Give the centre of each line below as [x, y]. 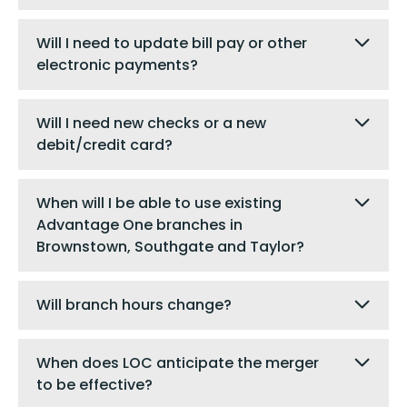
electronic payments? [117, 65]
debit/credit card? [104, 144]
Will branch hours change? [134, 304]
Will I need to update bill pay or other [172, 43]
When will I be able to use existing [159, 203]
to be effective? [94, 384]
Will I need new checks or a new [151, 123]
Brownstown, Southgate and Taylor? [170, 246]
